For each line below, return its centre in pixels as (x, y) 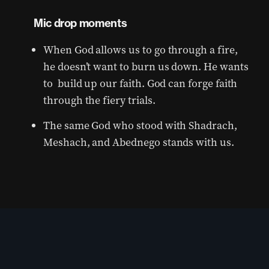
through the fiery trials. (101, 101)
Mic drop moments (80, 23)
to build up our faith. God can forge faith (141, 84)
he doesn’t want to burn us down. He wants (146, 67)
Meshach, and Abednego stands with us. (139, 143)
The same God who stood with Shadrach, (140, 126)
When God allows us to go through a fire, (141, 50)
